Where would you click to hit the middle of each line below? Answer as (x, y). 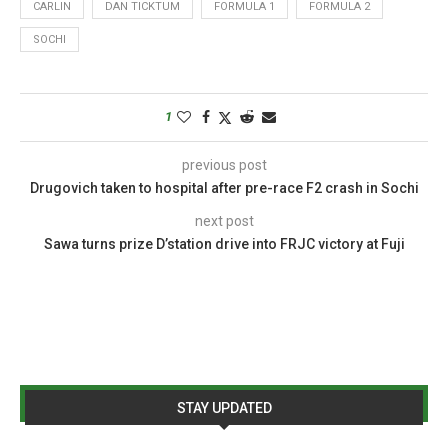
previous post (224, 164)
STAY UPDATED (224, 407)
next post (224, 220)
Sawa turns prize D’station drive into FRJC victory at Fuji (224, 243)
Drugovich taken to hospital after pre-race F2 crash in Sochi (224, 187)
